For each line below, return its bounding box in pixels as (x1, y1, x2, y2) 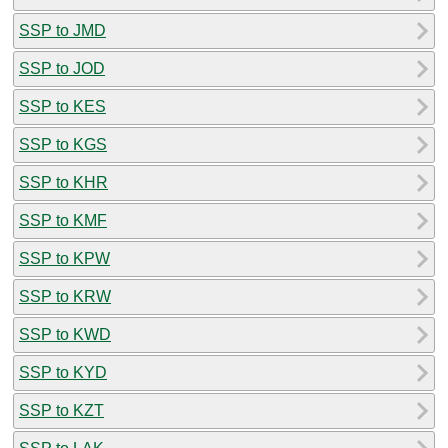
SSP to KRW (19, 287, 111, 305)
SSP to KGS (19, 135, 107, 153)
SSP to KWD (19, 325, 111, 343)
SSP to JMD (19, 21, 106, 39)
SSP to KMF (19, 211, 107, 229)
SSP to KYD (19, 363, 107, 381)
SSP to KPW (19, 249, 110, 267)
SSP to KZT (19, 401, 104, 419)
